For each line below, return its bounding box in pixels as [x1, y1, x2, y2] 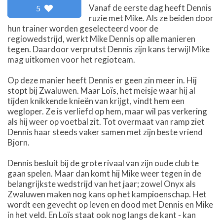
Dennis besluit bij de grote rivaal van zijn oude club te [7, 157, 199, 168]
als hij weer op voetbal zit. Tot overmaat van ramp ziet [7, 116, 205, 127]
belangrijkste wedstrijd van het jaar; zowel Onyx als [7, 178, 196, 189]
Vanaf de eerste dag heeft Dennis [89, 2, 212, 13]
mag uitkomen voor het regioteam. [7, 54, 135, 65]
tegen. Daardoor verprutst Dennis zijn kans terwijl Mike [7, 43, 210, 54]
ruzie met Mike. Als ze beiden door [89, 12, 214, 23]
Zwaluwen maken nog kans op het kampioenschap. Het [7, 188, 207, 199]
